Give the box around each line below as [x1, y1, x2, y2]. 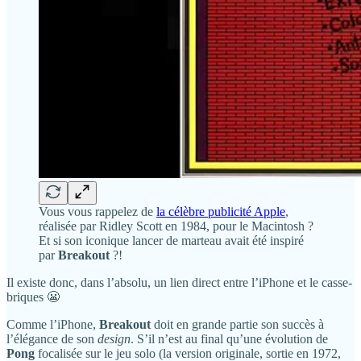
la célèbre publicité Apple [156, 205, 285, 219]
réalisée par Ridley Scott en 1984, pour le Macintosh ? [39, 219, 313, 234]
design [98, 332, 131, 346]
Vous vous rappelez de [39, 205, 156, 219]
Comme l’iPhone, [6, 317, 99, 332]
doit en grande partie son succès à [151, 317, 324, 332]
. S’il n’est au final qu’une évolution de [131, 332, 328, 346]
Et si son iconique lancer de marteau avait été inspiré [39, 234, 304, 248]
